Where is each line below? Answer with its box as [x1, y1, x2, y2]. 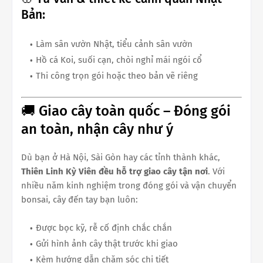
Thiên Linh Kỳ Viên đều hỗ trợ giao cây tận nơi [21, 166, 208, 177]
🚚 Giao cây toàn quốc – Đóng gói [21, 103, 231, 119]
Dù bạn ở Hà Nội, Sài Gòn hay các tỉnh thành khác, [21, 152, 220, 163]
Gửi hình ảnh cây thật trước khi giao [36, 238, 178, 249]
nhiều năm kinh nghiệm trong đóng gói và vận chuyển [21, 180, 237, 191]
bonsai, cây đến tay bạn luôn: [21, 194, 138, 205]
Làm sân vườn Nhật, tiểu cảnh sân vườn [36, 38, 193, 49]
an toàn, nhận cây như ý [21, 121, 173, 137]
